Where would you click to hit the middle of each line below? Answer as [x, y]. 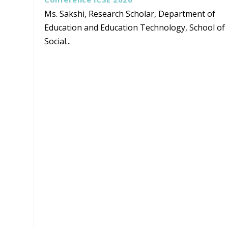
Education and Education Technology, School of [135, 28]
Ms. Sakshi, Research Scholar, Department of [130, 14]
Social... [58, 41]
